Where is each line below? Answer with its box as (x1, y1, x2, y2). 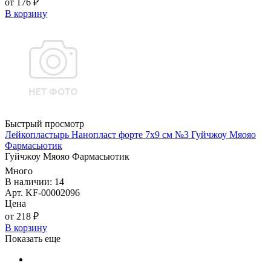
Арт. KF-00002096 (5, 188, 80, 198)
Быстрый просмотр (5, 119, 84, 129)
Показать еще (5, 233, 60, 244)
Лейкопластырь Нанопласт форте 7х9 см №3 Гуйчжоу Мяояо (5, 129, 256, 140)
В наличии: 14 (5, 177, 64, 188)
